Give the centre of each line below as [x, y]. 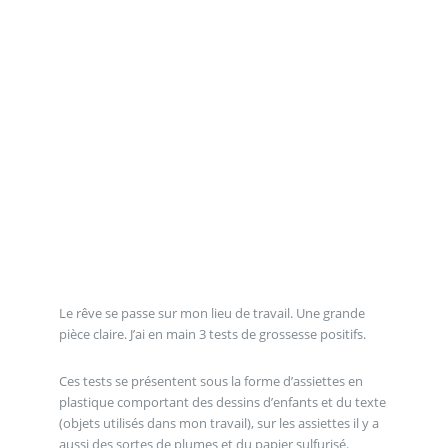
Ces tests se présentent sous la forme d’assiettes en [210, 381]
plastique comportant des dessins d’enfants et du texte [222, 402]
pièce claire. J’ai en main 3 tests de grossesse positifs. [212, 333]
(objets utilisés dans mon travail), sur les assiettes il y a [218, 423]
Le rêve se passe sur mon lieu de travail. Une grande [211, 312]
